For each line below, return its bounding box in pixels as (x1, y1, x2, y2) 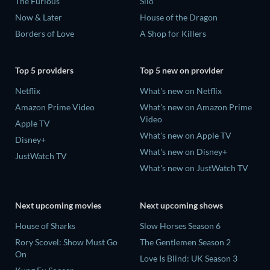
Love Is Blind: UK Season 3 (140, 253, 237, 263)
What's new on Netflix (140, 86, 222, 96)
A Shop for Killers (140, 28, 206, 39)
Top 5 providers (15, 65, 74, 76)
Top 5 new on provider (140, 65, 224, 76)
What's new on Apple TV (140, 130, 231, 141)
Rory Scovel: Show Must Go (15, 236, 118, 247)
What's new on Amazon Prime (140, 102, 252, 113)
